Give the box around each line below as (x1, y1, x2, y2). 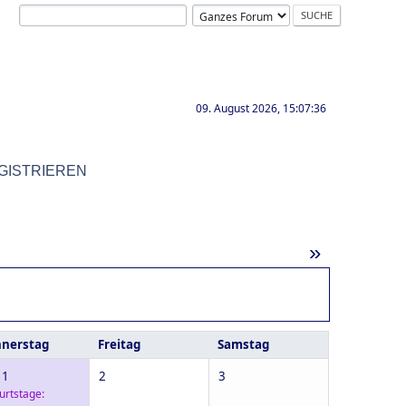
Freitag (98, 336, 140, 353)
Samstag (217, 336, 269, 353)
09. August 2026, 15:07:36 (196, 101, 326, 116)
